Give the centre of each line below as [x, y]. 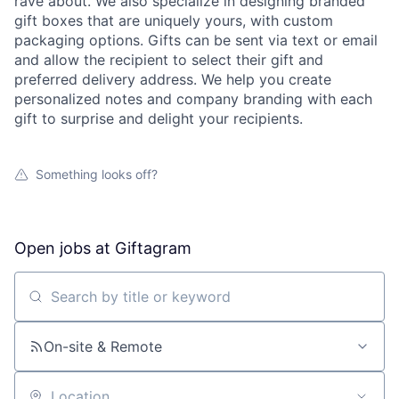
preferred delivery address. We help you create [173, 80]
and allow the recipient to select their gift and [169, 60]
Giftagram [153, 248]
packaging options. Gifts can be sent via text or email [196, 41]
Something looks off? [97, 175]
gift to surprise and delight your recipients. [159, 119]
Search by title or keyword [103, 304]
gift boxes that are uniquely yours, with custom [174, 21]
